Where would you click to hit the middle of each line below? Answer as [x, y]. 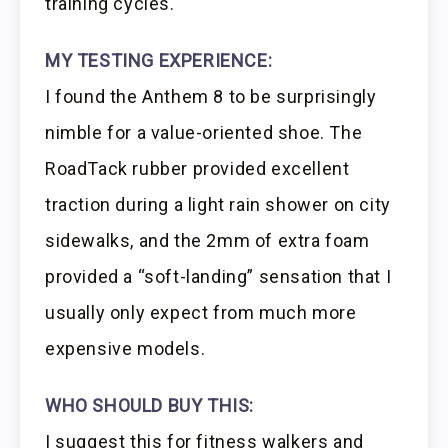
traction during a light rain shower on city [218, 205]
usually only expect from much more [201, 313]
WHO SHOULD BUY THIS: [149, 406]
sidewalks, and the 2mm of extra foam [207, 241]
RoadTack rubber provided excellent [197, 169]
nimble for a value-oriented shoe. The [204, 133]
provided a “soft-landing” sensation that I [218, 277]
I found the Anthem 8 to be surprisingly [211, 97]
